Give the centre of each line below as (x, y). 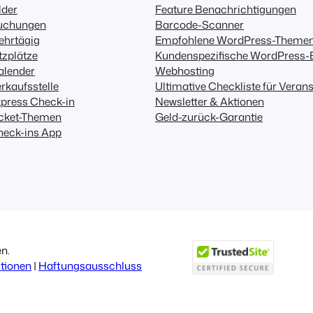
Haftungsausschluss (90, 266)
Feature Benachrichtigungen (226, 9)
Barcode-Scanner (199, 25)
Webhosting (185, 71)
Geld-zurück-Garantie (209, 117)
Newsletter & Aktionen (210, 102)
